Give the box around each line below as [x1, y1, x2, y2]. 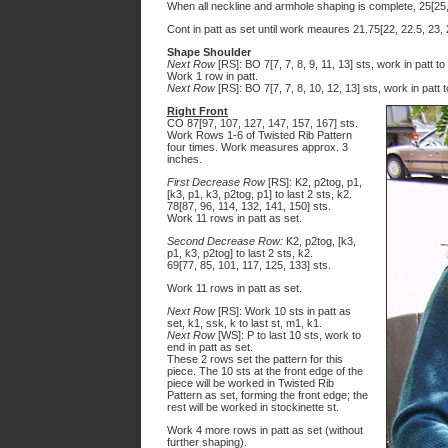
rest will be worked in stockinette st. [167, 401, 339, 413]
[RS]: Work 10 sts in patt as [215, 305, 351, 317]
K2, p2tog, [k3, [283, 235, 356, 247]
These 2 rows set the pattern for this [167, 353, 343, 365]
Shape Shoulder [167, 46, 251, 58]
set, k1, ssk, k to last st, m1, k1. [167, 317, 322, 329]
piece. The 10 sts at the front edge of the [167, 365, 363, 377]
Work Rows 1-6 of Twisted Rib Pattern [167, 129, 352, 141]
